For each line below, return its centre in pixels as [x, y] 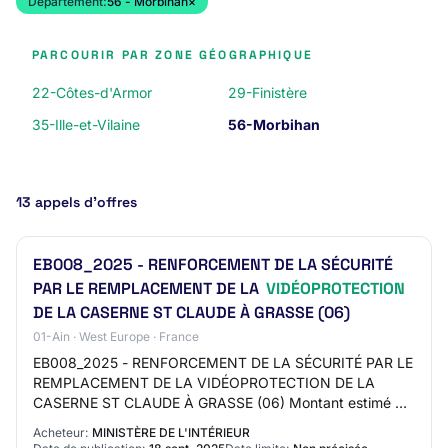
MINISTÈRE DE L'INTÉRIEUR [171, 432]
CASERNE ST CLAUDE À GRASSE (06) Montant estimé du [222, 402]
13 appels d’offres [76, 202]
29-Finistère [267, 92]
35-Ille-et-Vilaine [86, 124]
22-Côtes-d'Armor [92, 92]
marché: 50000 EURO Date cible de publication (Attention [222, 422]
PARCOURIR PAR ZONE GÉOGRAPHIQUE [172, 55]
